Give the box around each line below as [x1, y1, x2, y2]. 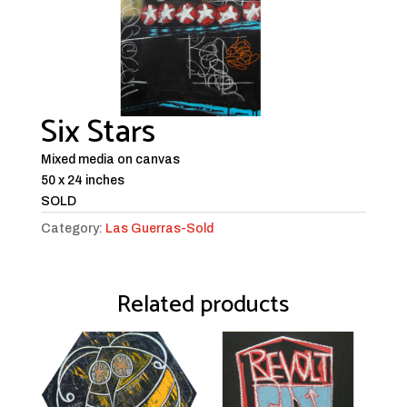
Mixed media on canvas [40, 153, 180, 167]
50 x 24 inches [40, 174, 124, 188]
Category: [40, 222, 105, 236]
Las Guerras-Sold [104, 222, 213, 236]
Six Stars [40, 105, 155, 160]
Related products [117, 285, 290, 325]
